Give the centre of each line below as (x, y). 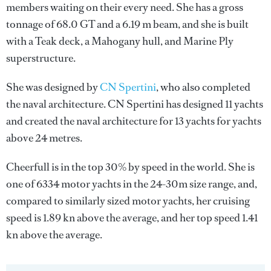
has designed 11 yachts (214, 104)
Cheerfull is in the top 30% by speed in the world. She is (130, 167)
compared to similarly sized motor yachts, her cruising (128, 201)
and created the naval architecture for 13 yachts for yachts (134, 121)
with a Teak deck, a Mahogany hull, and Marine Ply (120, 41)
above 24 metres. (44, 138)
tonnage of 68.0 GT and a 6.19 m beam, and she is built (127, 24)
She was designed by (53, 87)
